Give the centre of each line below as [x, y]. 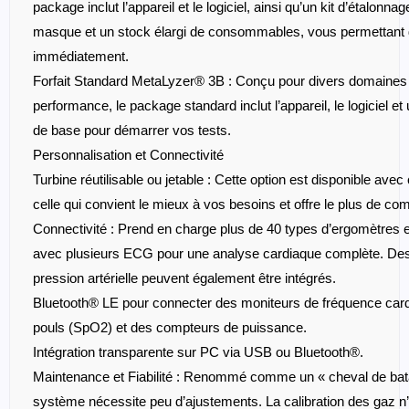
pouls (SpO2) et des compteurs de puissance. [170, 135]
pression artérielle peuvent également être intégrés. [184, 86]
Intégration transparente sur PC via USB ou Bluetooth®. [198, 160]
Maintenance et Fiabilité [103, 184]
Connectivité [70, 37]
